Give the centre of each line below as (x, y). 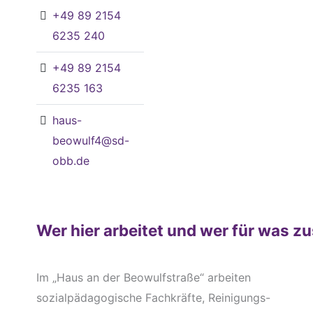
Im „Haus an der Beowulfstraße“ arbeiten (143, 278)
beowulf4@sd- (90, 140)
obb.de (71, 160)
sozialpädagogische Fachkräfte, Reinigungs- (153, 298)
